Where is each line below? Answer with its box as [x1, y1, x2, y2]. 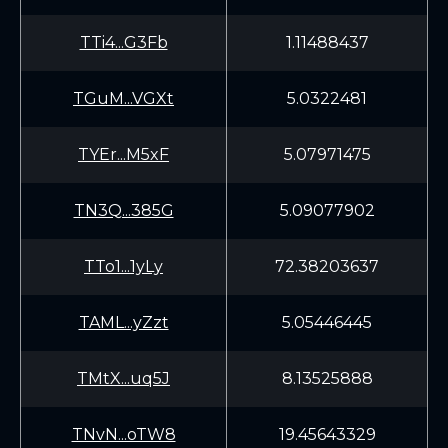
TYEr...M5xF [78, 145, 169, 164]
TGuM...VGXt [73, 89, 174, 108]
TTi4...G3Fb [79, 33, 168, 52]
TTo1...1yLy [84, 257, 163, 276]
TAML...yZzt [78, 313, 169, 332]
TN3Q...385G [73, 201, 174, 220]
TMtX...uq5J [77, 369, 170, 388]
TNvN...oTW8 [71, 425, 176, 444]
